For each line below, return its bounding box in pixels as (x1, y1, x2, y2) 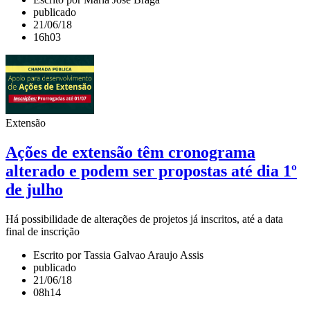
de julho (6, 181, 63, 199)
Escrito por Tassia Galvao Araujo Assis (33, 249, 203, 262)
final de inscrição (6, 226, 80, 238)
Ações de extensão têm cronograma (6, 143, 255, 162)
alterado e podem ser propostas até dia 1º (6, 162, 297, 181)
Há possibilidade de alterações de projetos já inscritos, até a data (6, 213, 283, 226)
